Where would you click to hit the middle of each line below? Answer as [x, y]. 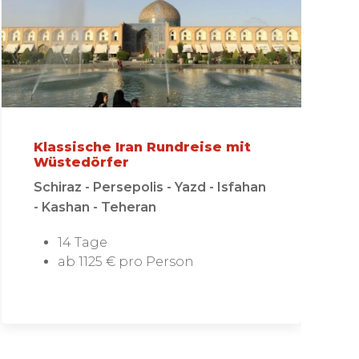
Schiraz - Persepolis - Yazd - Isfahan [150, 187]
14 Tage [83, 242]
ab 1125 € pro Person [126, 262]
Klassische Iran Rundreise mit [143, 147]
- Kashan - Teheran [95, 207]
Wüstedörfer [82, 162]
